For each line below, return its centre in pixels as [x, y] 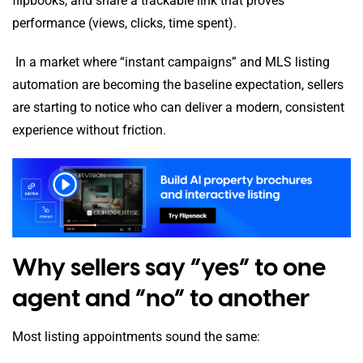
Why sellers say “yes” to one [169, 267]
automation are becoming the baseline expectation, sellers [178, 85]
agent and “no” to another [161, 297]
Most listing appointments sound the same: [136, 336]
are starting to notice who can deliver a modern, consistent [178, 107]
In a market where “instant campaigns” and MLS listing [171, 62]
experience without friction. [89, 130]
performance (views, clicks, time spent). [124, 23]
